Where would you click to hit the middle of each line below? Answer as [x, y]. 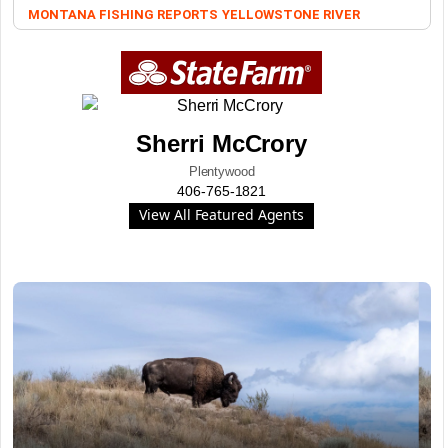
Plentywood [221, 171]
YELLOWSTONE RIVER [290, 14]
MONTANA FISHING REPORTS [123, 14]
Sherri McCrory [222, 143]
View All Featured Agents [222, 214]
